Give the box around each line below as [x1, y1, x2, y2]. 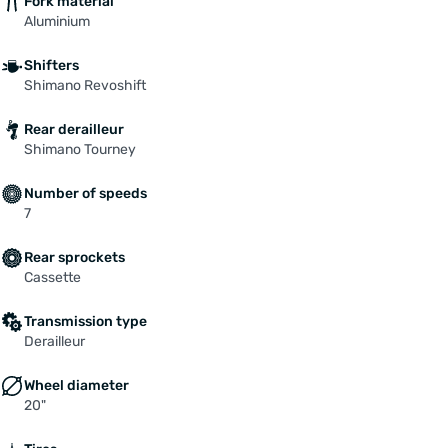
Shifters [24, 56, 79, 74]
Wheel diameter [24, 376, 129, 394]
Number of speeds [24, 184, 147, 202]
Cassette [24, 268, 81, 286]
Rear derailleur [24, 120, 124, 138]
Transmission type [24, 312, 147, 330]
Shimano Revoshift [24, 76, 146, 94]
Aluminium [24, 12, 90, 30]
